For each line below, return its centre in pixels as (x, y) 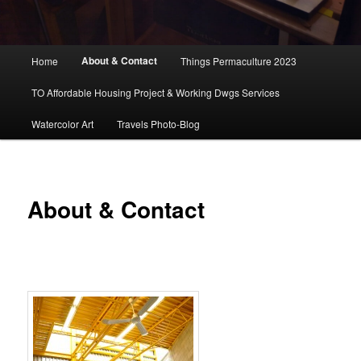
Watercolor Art (62, 123)
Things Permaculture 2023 (239, 60)
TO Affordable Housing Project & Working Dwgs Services (155, 92)
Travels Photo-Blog (158, 123)
